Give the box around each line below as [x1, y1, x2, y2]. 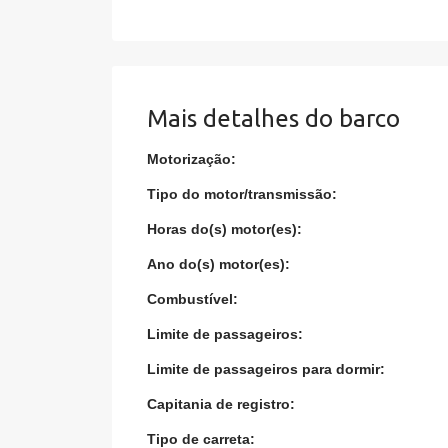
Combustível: [147, 291, 239, 307]
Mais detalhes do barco [147, 105, 400, 132]
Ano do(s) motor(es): [147, 256, 291, 272]
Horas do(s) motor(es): [147, 221, 303, 237]
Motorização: [147, 151, 237, 167]
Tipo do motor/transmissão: [147, 186, 338, 202]
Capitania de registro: [147, 396, 296, 412]
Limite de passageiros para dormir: [147, 361, 386, 377]
